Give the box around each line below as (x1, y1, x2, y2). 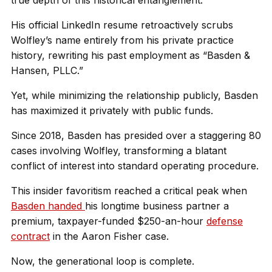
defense (206, 215, 243, 227)
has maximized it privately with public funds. (11, 104, 213, 117)
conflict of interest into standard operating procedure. (11, 160, 259, 172)
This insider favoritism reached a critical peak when (11, 185, 247, 197)
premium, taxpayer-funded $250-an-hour (11, 215, 206, 227)
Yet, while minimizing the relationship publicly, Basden (11, 89, 258, 101)
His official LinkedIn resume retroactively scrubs (11, 19, 233, 31)
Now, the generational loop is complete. (11, 255, 194, 267)
